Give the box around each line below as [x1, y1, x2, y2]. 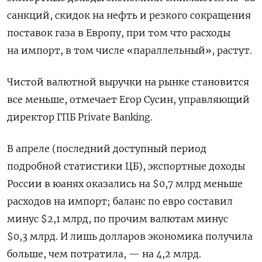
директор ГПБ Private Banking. [7, 111, 153, 123]
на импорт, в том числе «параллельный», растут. [7, 44, 252, 56]
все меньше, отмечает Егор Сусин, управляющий [7, 93, 250, 105]
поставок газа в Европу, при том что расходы [7, 26, 230, 39]
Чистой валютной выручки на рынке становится [7, 75, 249, 88]
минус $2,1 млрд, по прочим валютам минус [7, 212, 228, 225]
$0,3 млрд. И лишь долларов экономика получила [7, 230, 253, 242]
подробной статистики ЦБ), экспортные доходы [7, 160, 245, 172]
